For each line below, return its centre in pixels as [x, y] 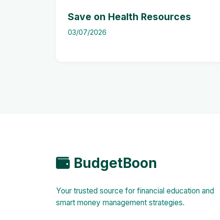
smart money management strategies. [120, 203]
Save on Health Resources [129, 17]
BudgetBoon [115, 163]
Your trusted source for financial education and [135, 191]
